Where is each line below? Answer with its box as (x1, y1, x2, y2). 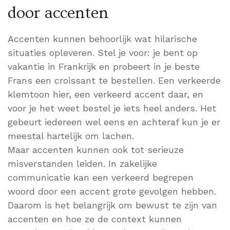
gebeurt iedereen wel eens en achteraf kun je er (8, 117, 220, 128)
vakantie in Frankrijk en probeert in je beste (8, 61, 200, 72)
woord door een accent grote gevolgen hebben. (8, 186, 216, 197)
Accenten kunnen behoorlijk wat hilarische (8, 33, 197, 45)
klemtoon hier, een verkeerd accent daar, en (8, 89, 203, 100)
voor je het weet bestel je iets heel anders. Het (8, 103, 216, 114)
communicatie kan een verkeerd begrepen (8, 172, 194, 183)
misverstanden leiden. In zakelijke (8, 158, 157, 169)
